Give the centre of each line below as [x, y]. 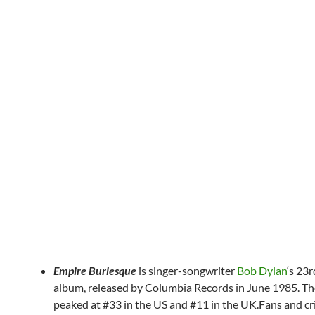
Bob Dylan [262, 270]
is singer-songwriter [187, 270]
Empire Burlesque [95, 270]
